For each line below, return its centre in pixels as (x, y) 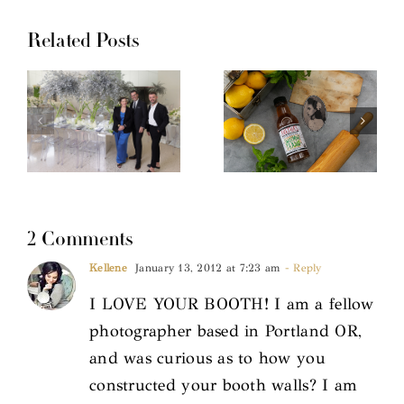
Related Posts (83, 41)
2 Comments (80, 240)
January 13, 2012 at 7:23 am (206, 267)
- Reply (301, 267)
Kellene (108, 267)
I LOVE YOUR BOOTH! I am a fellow (232, 303)
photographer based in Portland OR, (226, 331)
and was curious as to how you (207, 358)
